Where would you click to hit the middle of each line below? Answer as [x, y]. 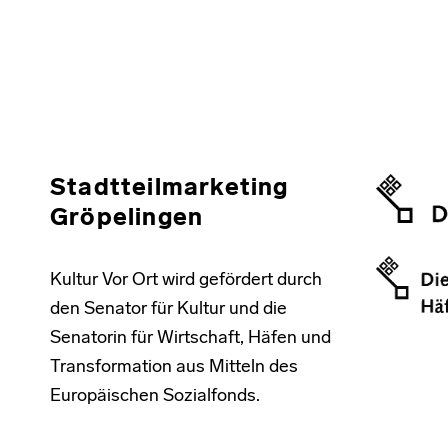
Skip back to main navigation [94, 17]
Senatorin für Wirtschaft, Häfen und [190, 339]
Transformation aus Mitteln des [174, 368]
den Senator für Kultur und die [168, 310]
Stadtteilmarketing [169, 189]
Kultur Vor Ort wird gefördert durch [186, 281]
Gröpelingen [127, 219]
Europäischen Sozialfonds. [155, 397]
